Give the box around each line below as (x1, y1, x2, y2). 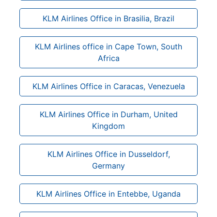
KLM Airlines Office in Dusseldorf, (47, 149, 170, 159)
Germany (92, 160, 125, 170)
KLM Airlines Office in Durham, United (39, 109, 178, 119)
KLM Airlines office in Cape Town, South (35, 41, 182, 51)
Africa (97, 53, 120, 63)
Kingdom (92, 121, 125, 131)
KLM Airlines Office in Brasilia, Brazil (43, 13, 174, 23)
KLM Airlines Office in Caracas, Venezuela (32, 81, 185, 91)
